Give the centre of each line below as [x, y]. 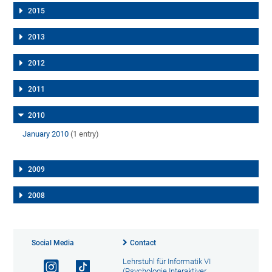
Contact [143, 243]
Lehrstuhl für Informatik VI [166, 261]
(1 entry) [84, 134]
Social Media [53, 243]
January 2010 [46, 134]
